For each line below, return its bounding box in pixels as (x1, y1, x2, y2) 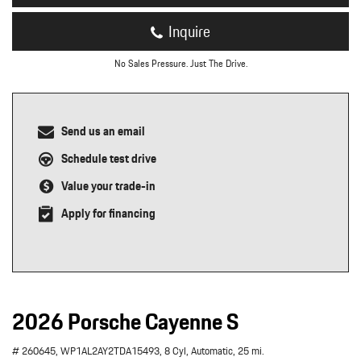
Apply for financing (61, 204, 156, 223)
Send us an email (61, 122, 145, 141)
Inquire (168, 19, 210, 44)
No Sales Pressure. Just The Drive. (114, 56, 247, 71)
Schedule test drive (61, 149, 156, 168)
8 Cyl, (164, 342, 189, 359)
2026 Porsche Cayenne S (12, 304, 239, 339)
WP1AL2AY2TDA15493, (60, 342, 162, 359)
